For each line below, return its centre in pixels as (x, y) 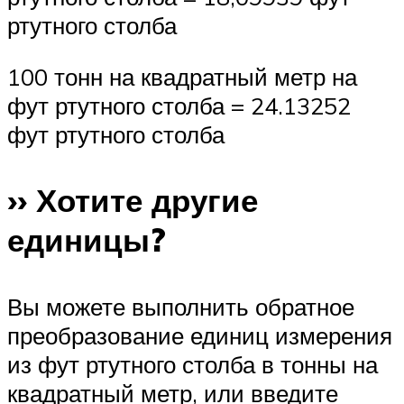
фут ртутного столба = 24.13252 (179, 106)
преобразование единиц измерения (200, 335)
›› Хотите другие (133, 201)
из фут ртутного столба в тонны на (193, 364)
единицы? (87, 240)
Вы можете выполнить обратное (181, 306)
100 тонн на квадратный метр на (182, 77)
